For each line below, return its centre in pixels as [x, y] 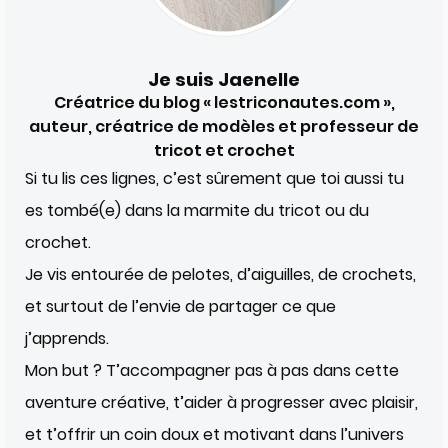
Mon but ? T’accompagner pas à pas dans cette [212, 370]
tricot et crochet [224, 150]
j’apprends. [67, 338]
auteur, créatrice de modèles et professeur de [224, 126]
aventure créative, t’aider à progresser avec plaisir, [221, 402]
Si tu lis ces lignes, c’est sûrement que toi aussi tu [214, 178]
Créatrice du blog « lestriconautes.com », [224, 102]
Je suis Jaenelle [224, 79]
